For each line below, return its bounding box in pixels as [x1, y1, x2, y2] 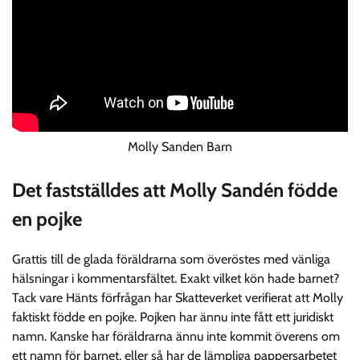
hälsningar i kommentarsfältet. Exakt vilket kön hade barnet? [12, 270, 339, 286]
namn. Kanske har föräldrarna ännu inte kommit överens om [12, 328, 340, 344]
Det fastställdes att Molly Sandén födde [12, 178, 337, 202]
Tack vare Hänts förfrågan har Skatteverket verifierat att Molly [12, 289, 343, 305]
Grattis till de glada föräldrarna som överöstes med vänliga [12, 251, 330, 267]
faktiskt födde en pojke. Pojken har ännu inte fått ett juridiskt [12, 309, 333, 325]
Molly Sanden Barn [128, 138, 232, 154]
